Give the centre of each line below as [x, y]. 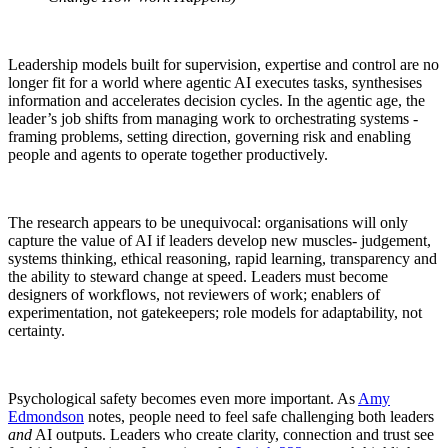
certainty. [36, 330]
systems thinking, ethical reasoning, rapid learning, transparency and [222, 258]
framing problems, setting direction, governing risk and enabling [209, 136]
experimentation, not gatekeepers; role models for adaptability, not [215, 312]
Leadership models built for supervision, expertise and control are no [223, 64]
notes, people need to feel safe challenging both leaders [259, 416]
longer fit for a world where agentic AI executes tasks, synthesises [215, 82]
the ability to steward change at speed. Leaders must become [198, 276]
